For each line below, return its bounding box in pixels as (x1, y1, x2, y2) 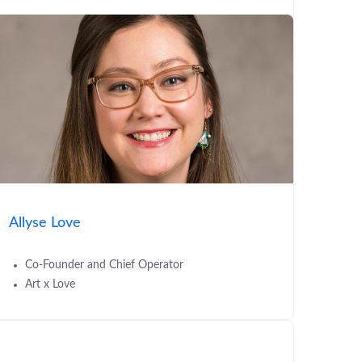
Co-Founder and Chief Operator (25, 259, 183, 271)
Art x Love (25, 279, 75, 291)
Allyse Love (9, 216, 81, 230)
